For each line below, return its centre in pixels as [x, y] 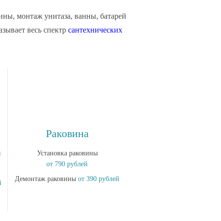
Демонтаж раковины [46, 179]
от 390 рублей [99, 179]
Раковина [67, 133]
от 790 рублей [67, 164]
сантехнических [95, 30]
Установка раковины [67, 153]
